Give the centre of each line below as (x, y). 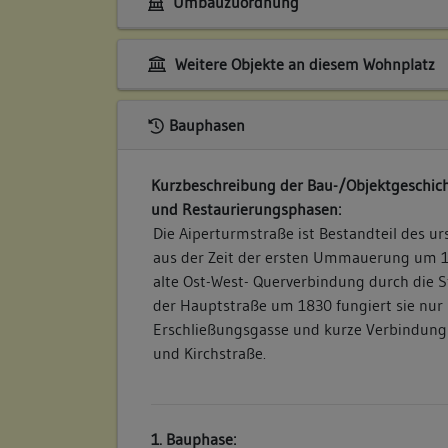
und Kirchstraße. (210, 353)
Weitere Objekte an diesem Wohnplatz (302, 63)
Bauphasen (206, 125)
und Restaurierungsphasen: (246, 209)
